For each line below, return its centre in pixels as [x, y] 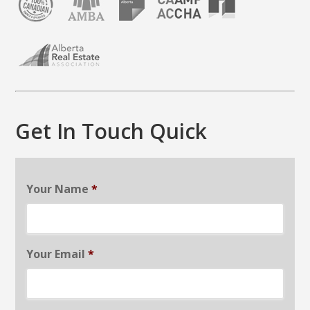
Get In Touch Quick [111, 131]
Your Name [58, 189]
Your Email [56, 254]
